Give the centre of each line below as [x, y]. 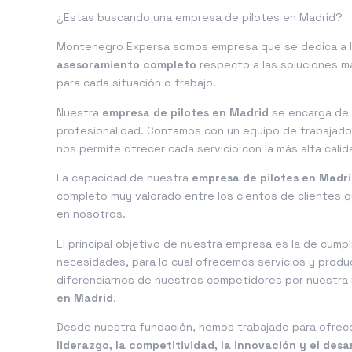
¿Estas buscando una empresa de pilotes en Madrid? [200, 17]
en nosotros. [91, 214]
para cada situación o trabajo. [136, 83]
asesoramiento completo [126, 65]
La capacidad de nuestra [124, 178]
